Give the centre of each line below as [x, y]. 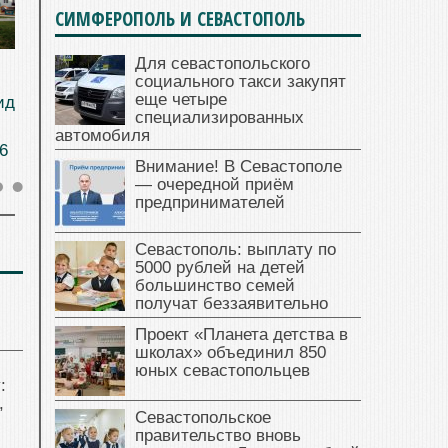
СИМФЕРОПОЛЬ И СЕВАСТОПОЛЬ [180, 19]
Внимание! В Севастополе [238, 167]
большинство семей [215, 286]
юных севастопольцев [222, 371]
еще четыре [181, 100]
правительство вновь [218, 436]
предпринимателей [210, 203]
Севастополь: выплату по [235, 250]
